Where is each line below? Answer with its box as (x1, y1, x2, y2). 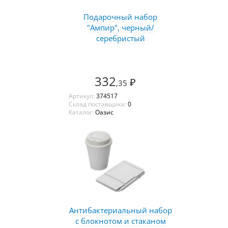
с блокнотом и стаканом (75, 215, 166, 226)
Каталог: (68, 107, 95, 117)
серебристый (96, 33, 145, 43)
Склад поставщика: (68, 99, 128, 108)
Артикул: (68, 91, 96, 100)
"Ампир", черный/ (87, 22, 154, 33)
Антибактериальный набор (69, 205, 172, 215)
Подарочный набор (83, 11, 157, 22)
